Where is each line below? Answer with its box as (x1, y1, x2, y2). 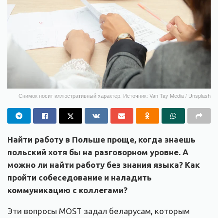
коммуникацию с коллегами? (7, 185, 127, 195)
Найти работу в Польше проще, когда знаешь (7, 135, 196, 145)
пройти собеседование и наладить (7, 173, 152, 182)
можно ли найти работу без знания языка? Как (7, 160, 200, 170)
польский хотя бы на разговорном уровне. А (7, 147, 188, 157)
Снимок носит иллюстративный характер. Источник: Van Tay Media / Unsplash (18, 91, 211, 100)
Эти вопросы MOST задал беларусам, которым (7, 206, 190, 216)
